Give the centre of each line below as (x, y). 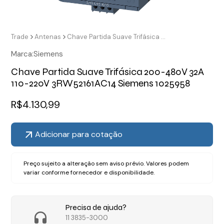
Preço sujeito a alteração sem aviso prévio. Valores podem (106, 164)
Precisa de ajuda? (96, 207)
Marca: (22, 54)
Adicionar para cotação (79, 134)
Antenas (48, 37)
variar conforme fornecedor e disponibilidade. (89, 173)
